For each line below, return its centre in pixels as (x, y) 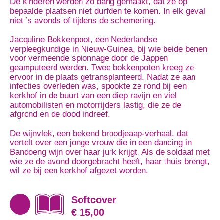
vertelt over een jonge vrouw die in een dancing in (101, 143)
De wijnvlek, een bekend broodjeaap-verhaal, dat (99, 133)
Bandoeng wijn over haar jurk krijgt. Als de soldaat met (110, 152)
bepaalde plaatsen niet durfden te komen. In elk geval (108, 11)
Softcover (94, 200)
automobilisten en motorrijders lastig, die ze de (96, 105)
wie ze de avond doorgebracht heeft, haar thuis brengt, (110, 161)
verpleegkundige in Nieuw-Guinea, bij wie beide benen (109, 49)
